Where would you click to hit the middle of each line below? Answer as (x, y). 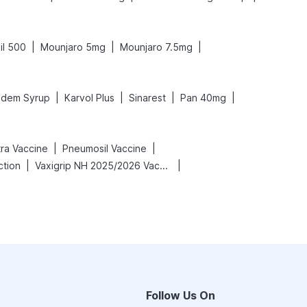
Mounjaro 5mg (73, 47)
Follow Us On (181, 295)
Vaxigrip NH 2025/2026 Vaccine (164, 165)
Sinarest (147, 98)
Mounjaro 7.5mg (156, 47)
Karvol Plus (89, 98)
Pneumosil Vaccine (105, 148)
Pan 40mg (203, 98)
